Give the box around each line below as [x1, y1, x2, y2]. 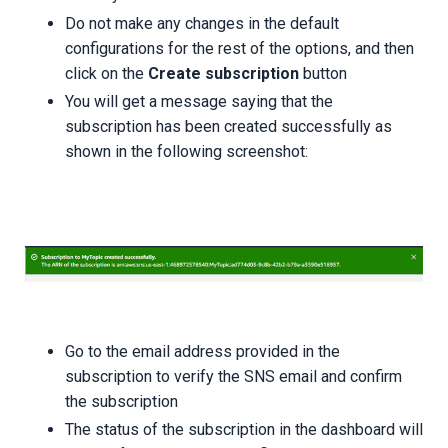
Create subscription [148, 63, 299, 83]
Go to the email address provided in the [65, 341, 340, 361]
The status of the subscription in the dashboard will [65, 420, 423, 439]
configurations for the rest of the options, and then [65, 38, 414, 58]
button [299, 63, 347, 83]
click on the [65, 63, 148, 83]
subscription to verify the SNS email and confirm [65, 366, 402, 386]
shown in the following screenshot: [65, 141, 308, 161]
